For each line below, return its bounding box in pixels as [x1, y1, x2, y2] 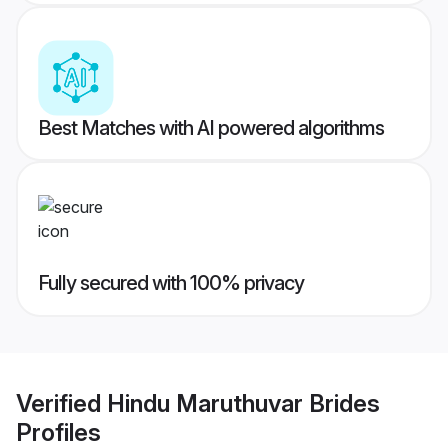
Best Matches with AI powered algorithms [38, 116, 384, 141]
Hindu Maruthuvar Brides [107, 388, 380, 418]
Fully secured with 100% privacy [38, 271, 304, 296]
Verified [16, 388, 107, 418]
